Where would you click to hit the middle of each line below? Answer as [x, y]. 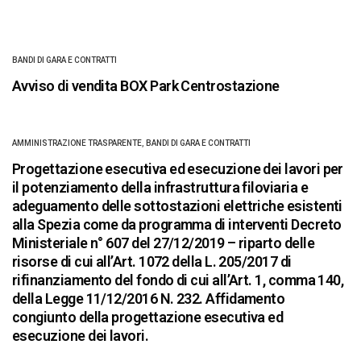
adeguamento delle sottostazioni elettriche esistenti [177, 206]
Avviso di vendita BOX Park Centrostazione [146, 86]
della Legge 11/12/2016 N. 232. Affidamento [149, 299]
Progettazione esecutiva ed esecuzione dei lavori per [178, 169]
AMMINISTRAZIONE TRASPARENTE [77, 143]
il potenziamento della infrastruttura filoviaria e [160, 188]
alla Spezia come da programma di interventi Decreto [177, 225]
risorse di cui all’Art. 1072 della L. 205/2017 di [152, 262]
